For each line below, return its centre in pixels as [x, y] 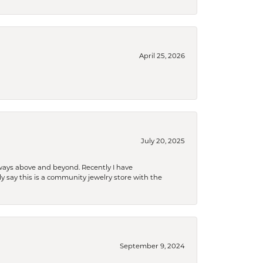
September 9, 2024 [152, 246]
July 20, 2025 [163, 141]
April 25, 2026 [162, 55]
